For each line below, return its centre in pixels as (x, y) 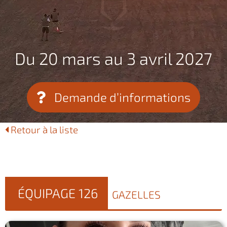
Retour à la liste (43, 129)
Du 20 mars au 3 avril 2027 (113, 58)
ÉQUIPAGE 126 (58, 193)
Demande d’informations (122, 97)
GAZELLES (136, 194)
